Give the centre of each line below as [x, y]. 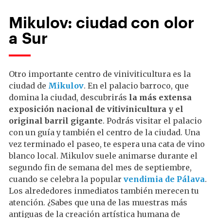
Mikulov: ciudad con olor [101, 22]
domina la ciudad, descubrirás [69, 97]
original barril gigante [56, 121]
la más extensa [160, 97]
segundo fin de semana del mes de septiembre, [100, 167]
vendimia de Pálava [164, 179]
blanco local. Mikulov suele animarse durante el [103, 156]
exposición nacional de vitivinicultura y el [96, 109]
